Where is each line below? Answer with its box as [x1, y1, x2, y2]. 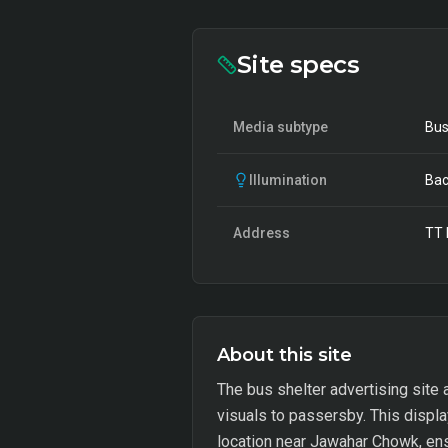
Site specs [237, 50, 359, 79]
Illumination [249, 172, 327, 188]
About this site [217, 344, 352, 366]
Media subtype [233, 119, 328, 135]
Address [233, 225, 290, 241]
